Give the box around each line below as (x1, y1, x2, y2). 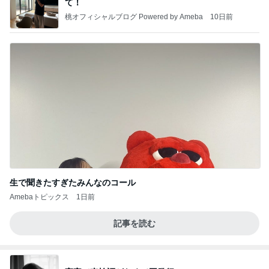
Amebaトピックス (10, 193, 69, 201)
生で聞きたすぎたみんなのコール (10, 178, 136, 187)
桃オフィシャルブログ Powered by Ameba (65, 12, 203, 21)
